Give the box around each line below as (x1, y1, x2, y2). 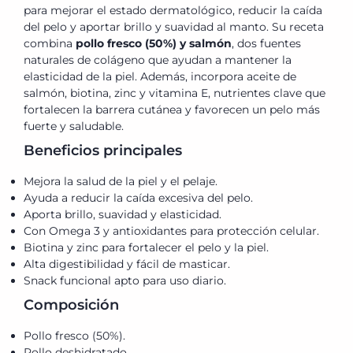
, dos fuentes (232, 36, 301, 51)
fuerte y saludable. (24, 119, 124, 134)
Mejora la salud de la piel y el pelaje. (24, 174, 217, 189)
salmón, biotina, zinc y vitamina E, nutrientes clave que (24, 86, 325, 101)
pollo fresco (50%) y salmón (76, 36, 232, 51)
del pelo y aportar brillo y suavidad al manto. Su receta (24, 20, 324, 35)
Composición (24, 296, 119, 314)
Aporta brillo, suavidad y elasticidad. (24, 207, 221, 222)
